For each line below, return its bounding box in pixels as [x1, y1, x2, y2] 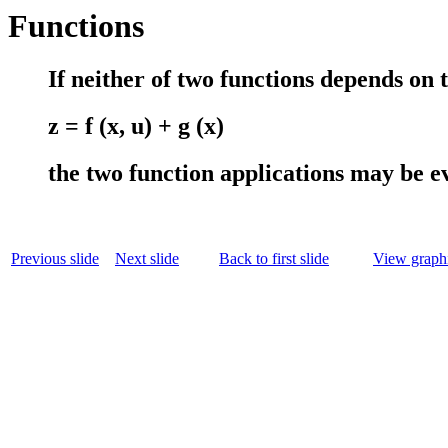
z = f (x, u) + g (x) [48, 113, 224, 140]
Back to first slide [219, 250, 329, 268]
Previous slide [11, 250, 99, 268]
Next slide [115, 250, 179, 268]
